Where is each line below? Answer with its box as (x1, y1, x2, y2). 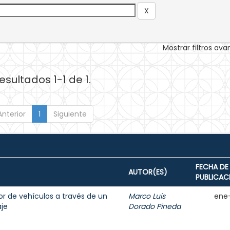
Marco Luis (128, 191, 165, 201)
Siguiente (53, 109, 87, 119)
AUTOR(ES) (128, 167, 167, 177)
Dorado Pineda (128, 201, 181, 212)
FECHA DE (196, 162, 228, 172)
